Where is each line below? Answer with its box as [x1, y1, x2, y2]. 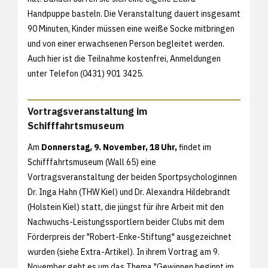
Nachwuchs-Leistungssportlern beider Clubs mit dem [28, 217, 224, 228]
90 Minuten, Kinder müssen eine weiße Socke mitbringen [28, 23, 234, 34]
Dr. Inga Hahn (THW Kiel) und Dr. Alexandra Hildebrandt [28, 187, 230, 198]
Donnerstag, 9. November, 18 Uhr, [39, 142, 179, 153]
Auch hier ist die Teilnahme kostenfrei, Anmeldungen [28, 53, 221, 64]
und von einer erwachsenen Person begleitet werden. [28, 38, 224, 49]
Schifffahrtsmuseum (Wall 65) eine [28, 157, 156, 168]
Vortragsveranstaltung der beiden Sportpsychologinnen [28, 172, 237, 183]
